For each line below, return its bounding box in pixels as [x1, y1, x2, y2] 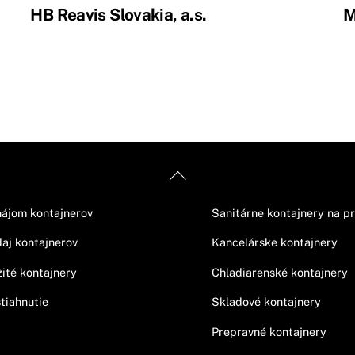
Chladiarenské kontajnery [211, 265, 348, 279]
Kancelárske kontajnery [211, 235, 338, 250]
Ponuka [211, 166, 254, 183]
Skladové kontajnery [211, 295, 321, 309]
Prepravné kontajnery [211, 324, 326, 338]
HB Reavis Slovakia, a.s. [30, 5, 207, 25]
